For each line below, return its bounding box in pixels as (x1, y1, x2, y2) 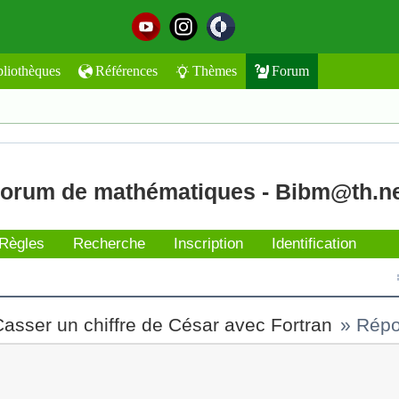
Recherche (73, 235, 145, 252)
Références (95, 63, 158, 78)
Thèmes (192, 63, 237, 78)
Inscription (174, 235, 243, 252)
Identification (272, 235, 356, 252)
